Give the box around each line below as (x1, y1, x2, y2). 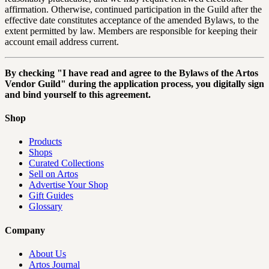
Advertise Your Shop (29, 180, 108, 190)
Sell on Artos (29, 169, 78, 180)
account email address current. (5, 36, 119, 47)
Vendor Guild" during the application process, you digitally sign (5, 78, 264, 89)
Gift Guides (29, 190, 73, 201)
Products (29, 136, 62, 147)
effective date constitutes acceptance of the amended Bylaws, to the (5, 14, 259, 25)
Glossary (29, 201, 62, 212)
